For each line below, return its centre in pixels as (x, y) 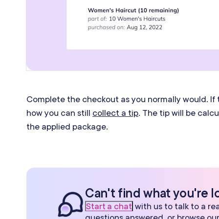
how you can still (59, 113)
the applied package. (67, 127)
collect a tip (115, 113)
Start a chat (109, 206)
